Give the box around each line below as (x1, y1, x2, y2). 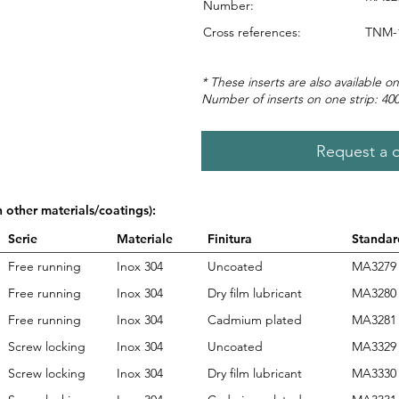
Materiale (117, 230, 173, 247)
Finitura (208, 230, 252, 247)
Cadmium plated (208, 311, 302, 328)
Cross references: (202, 23, 301, 40)
